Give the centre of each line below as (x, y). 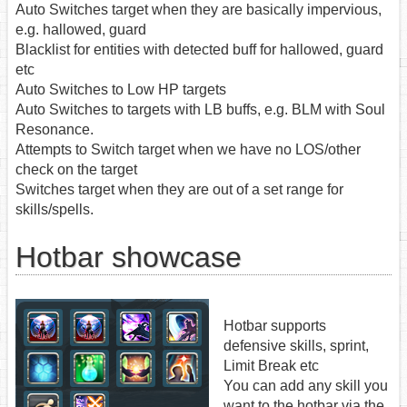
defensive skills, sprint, (296, 345)
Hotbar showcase (129, 258)
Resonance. (55, 130)
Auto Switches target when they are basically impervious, (199, 10)
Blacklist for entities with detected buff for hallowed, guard (199, 50)
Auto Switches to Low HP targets (121, 90)
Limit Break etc (271, 365)
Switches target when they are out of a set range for (179, 190)
